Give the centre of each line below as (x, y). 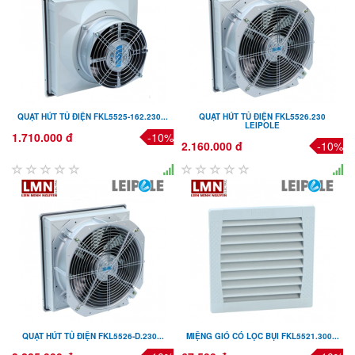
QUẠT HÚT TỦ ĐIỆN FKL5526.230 (262, 116)
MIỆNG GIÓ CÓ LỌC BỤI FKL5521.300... (262, 336)
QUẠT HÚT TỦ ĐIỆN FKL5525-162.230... (93, 116)
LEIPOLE (262, 125)
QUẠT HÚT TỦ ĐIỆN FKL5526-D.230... (93, 336)
